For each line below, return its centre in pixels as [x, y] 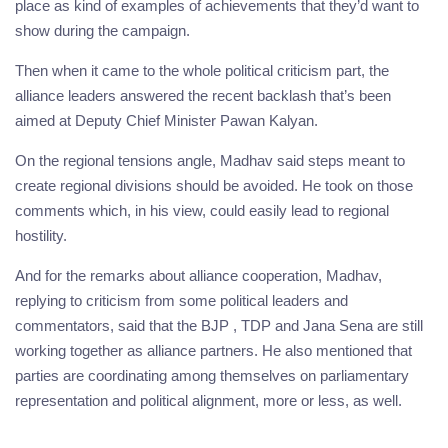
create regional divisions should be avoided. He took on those [214, 185]
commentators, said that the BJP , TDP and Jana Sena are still [219, 325]
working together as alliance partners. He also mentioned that [213, 350]
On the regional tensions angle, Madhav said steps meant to [210, 160]
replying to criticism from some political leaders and [181, 300]
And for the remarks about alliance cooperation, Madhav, [198, 275]
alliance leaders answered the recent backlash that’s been [203, 95]
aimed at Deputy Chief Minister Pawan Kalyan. [166, 120]
